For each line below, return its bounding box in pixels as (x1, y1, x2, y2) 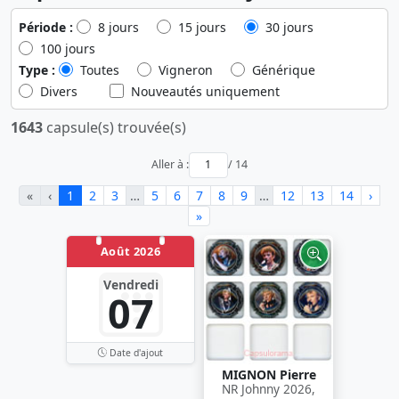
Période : (19, 19, 73, 36)
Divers (40, 83, 77, 100)
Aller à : (151, 157, 189, 173)
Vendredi (102, 276, 159, 294)
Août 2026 (100, 242, 161, 259)
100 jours (40, 40, 95, 57)
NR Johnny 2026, (222, 379, 315, 397)
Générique (252, 61, 315, 78)
